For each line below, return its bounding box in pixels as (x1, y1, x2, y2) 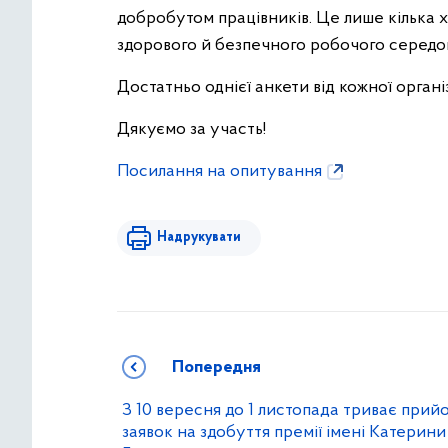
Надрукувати (157, 230, 241, 245)
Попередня (172, 358, 261, 377)
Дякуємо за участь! (117, 120, 266, 139)
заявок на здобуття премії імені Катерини (122, 423, 446, 442)
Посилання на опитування (117, 162, 322, 181)
